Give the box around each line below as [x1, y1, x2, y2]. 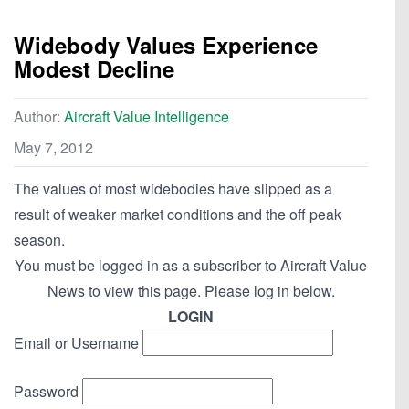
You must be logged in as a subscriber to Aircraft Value [15, 255, 367, 277]
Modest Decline [14, 53, 174, 85]
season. [14, 229, 65, 251]
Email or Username [14, 332, 139, 354]
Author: [14, 106, 64, 128]
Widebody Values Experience [14, 29, 318, 61]
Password [14, 381, 79, 403]
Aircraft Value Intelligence [64, 106, 229, 128]
